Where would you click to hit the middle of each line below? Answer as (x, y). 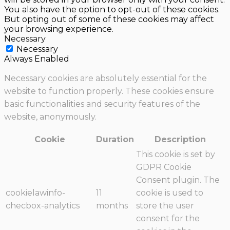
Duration (115, 140)
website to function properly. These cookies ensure (109, 91)
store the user (165, 206)
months (112, 206)
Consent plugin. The (178, 180)
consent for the (168, 219)
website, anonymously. (50, 117)
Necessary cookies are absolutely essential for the (106, 79)
